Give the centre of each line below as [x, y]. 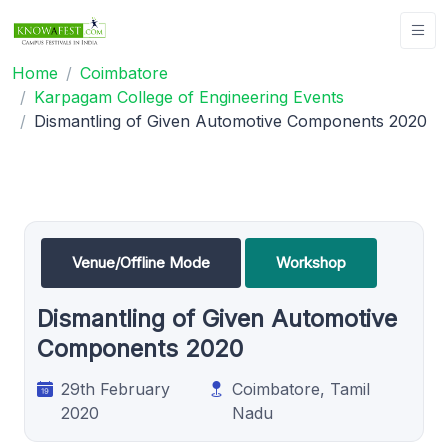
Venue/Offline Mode [141, 262]
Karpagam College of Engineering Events [189, 96]
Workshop [311, 262]
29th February [115, 388]
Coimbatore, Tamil [301, 388]
